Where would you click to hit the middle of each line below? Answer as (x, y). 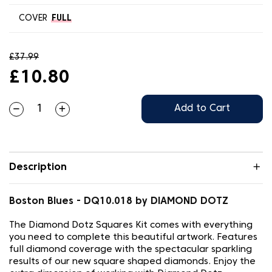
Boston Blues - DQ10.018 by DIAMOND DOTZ (119, 202)
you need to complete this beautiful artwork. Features (133, 237)
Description (38, 168)
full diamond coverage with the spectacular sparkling (131, 250)
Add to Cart (202, 109)
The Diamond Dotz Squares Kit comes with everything (131, 225)
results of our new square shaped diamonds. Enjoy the (132, 262)
